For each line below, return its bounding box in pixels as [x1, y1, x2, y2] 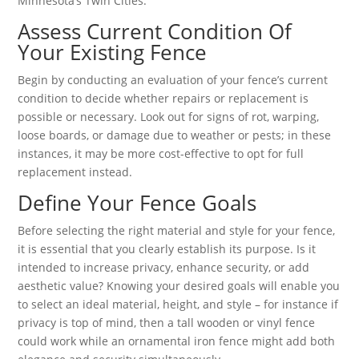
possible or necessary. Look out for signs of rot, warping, [18, 109, 320, 124]
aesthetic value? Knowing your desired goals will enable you [18, 278, 341, 293]
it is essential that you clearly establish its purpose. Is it [18, 241, 317, 256]
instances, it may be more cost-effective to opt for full [18, 146, 305, 161]
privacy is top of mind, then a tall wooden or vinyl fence [18, 315, 316, 330]
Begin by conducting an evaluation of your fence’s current [18, 72, 329, 87]
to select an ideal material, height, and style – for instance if [18, 296, 339, 312]
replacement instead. [18, 164, 133, 179]
